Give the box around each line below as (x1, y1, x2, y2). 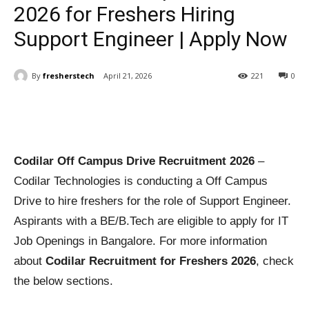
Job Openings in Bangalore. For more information (14, 235, 267, 248)
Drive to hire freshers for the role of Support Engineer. (14, 195, 291, 208)
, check (256, 255, 294, 268)
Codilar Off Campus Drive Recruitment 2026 (14, 154, 255, 168)
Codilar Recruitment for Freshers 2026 (46, 255, 256, 268)
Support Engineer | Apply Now (14, 27, 288, 51)
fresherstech (43, 70, 94, 81)
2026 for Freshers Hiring (14, 2, 235, 26)
